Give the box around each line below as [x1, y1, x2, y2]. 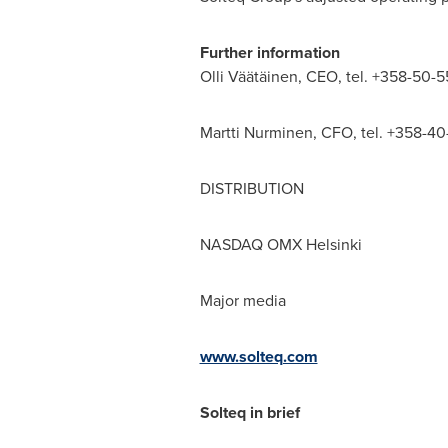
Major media [199, 289, 286, 312]
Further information [199, 41, 340, 64]
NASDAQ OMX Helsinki [199, 233, 362, 256]
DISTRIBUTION [199, 177, 304, 200]
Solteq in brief [199, 401, 300, 424]
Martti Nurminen [199, 121, 313, 144]
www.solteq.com [199, 345, 318, 368]
